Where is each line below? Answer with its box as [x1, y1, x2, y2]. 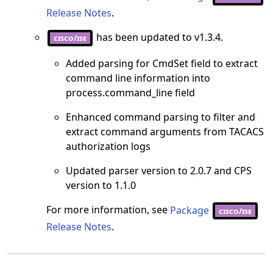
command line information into [66, 71, 210, 85]
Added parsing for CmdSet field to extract [66, 57, 258, 71]
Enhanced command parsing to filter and [66, 110, 255, 124]
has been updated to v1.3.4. [94, 30, 223, 44]
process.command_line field [66, 86, 195, 100]
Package [170, 203, 211, 217]
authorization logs [66, 140, 151, 154]
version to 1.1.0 [66, 179, 136, 193]
